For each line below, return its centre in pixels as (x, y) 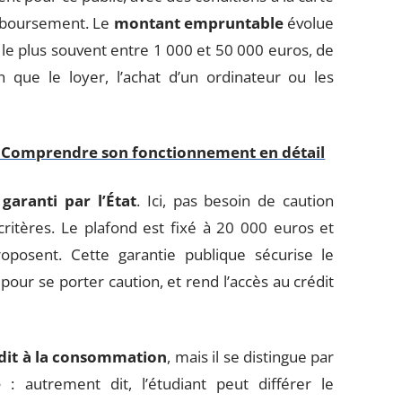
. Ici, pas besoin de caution (235, 201)
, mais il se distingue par (251, 357)
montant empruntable (198, 23)
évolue (309, 23)
